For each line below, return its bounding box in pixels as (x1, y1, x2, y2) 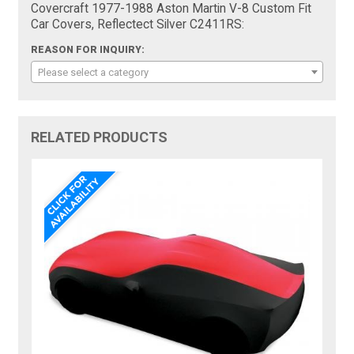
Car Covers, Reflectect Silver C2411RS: (31, 17, 245, 32)
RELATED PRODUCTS (31, 128, 168, 145)
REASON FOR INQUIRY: (31, 43, 145, 55)
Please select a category (38, 66, 149, 78)
